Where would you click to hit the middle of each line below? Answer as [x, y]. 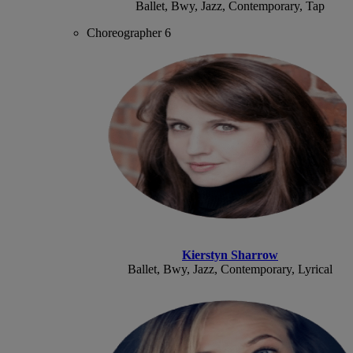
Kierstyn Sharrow [230, 255]
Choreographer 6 [129, 32]
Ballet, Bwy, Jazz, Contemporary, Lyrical [230, 269]
